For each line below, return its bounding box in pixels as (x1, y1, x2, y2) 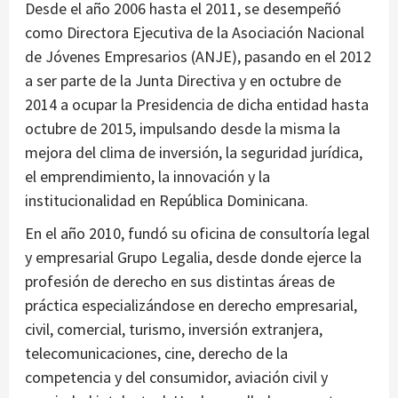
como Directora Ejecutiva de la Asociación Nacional (25, 22, 364, 44)
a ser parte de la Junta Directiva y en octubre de (25, 70, 341, 92)
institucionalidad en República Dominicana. (25, 190, 308, 211)
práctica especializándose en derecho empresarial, (25, 295, 357, 316)
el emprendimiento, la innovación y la (25, 166, 270, 187)
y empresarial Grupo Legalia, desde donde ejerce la (25, 247, 362, 268)
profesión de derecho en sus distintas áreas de (25, 271, 335, 292)
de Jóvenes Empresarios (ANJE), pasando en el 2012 (25, 46, 371, 68)
